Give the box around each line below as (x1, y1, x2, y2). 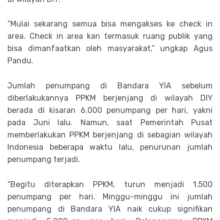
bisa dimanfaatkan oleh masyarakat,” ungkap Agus (7, 44, 213, 54)
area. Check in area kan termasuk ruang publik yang (7, 31, 213, 41)
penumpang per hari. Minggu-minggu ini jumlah (7, 192, 213, 201)
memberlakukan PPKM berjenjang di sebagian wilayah (7, 130, 213, 139)
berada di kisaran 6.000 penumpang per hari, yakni (7, 106, 213, 115)
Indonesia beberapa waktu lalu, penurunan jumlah (7, 142, 213, 152)
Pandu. (7, 56, 33, 66)
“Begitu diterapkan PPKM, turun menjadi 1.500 (7, 179, 213, 189)
